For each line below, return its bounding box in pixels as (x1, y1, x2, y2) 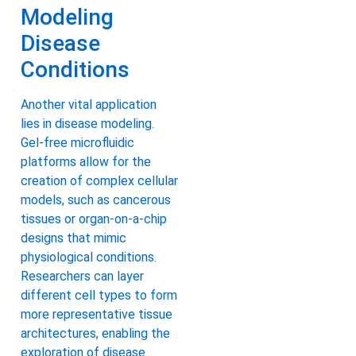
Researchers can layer (21, 268, 144, 284)
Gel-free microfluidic (21, 134, 134, 150)
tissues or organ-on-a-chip (21, 211, 167, 226)
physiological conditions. (21, 249, 157, 265)
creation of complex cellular (21, 172, 178, 188)
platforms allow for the (21, 153, 151, 169)
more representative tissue (21, 306, 172, 322)
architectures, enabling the (21, 325, 170, 341)
